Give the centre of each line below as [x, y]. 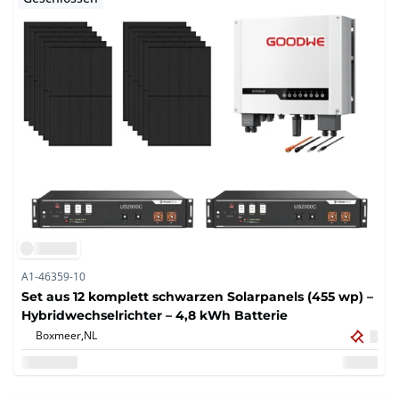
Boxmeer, [60, 335]
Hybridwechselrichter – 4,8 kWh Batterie [155, 315]
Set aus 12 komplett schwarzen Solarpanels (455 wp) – [197, 297]
